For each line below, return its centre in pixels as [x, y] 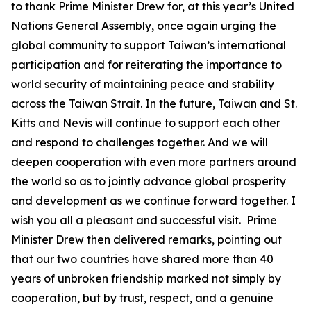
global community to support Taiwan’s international [149, 45]
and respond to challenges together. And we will [140, 142]
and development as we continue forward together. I [153, 201]
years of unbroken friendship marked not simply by [146, 278]
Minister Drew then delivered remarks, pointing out [146, 239]
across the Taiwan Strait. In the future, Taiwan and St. [154, 103]
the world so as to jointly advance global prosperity [149, 181]
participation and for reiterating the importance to [146, 65]
